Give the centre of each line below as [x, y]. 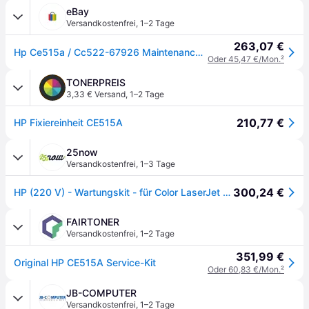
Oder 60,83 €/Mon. [244, 269]
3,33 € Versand [96, 94]
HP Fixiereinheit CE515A [68, 122]
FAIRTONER [93, 222]
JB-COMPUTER [101, 293]
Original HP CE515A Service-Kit [85, 262]
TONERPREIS [96, 82]
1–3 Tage [158, 164]
